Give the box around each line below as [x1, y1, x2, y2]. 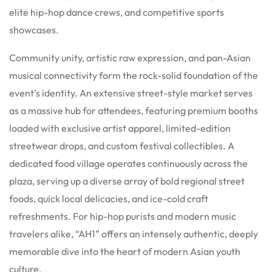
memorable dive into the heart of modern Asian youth [9, 245, 240, 257]
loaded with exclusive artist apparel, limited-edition [9, 121, 231, 134]
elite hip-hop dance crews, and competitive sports [9, 5, 224, 18]
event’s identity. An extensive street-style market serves [9, 86, 253, 99]
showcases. [9, 23, 59, 36]
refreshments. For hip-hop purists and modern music [9, 209, 236, 222]
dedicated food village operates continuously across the [9, 157, 248, 169]
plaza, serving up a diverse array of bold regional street [9, 174, 245, 187]
